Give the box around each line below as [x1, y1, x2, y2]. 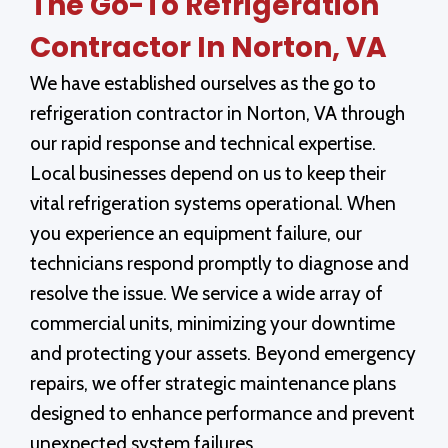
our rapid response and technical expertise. [30, 131, 376, 155]
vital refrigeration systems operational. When [30, 191, 396, 215]
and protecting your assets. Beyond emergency [30, 341, 416, 365]
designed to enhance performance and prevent [30, 401, 415, 425]
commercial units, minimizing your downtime [30, 311, 395, 335]
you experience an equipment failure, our [30, 221, 362, 245]
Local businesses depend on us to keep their [30, 161, 386, 185]
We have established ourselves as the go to [30, 71, 376, 95]
